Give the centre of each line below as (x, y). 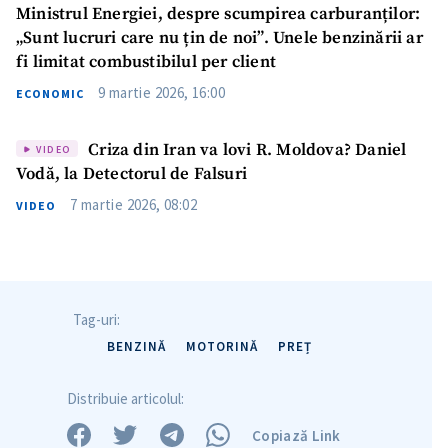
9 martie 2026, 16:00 (161, 92)
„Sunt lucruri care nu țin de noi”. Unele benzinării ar (219, 38)
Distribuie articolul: (126, 399)
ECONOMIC (50, 93)
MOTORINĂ (221, 347)
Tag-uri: (96, 320)
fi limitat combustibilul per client (146, 62)
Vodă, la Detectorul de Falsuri (131, 175)
